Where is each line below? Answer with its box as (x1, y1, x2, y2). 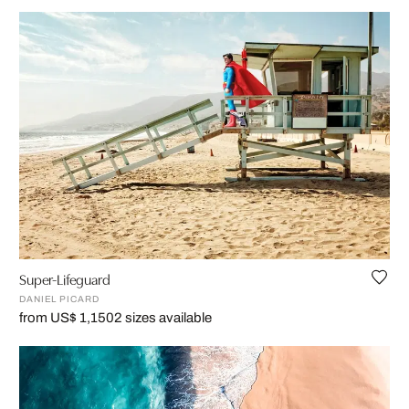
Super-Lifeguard (19, 268, 110, 289)
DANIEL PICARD (19, 294, 100, 305)
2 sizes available (114, 310, 212, 326)
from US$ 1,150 (19, 310, 114, 326)
